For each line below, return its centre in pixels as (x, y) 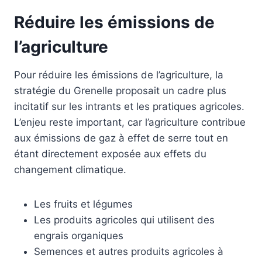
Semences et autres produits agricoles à (129, 252)
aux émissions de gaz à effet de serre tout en (121, 138)
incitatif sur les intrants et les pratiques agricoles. (129, 107)
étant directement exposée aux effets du (110, 154)
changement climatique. (70, 170)
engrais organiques (79, 236)
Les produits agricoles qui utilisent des (124, 220)
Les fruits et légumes (83, 204)
